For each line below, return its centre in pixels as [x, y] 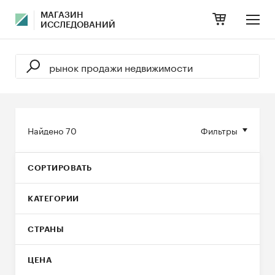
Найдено [47, 130]
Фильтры [219, 130]
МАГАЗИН [62, 15]
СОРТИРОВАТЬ [60, 168]
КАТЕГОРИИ [53, 199]
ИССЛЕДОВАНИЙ [78, 25]
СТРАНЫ [46, 229]
